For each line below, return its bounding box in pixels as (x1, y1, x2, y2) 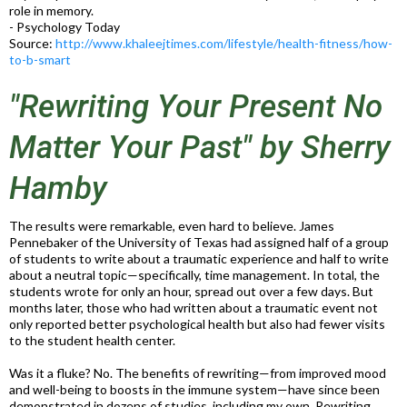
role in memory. (9, 3, 94, 18)
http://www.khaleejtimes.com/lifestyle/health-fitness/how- (55, 35, 392, 51)
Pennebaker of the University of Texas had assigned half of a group (9, 234, 389, 250)
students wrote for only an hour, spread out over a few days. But (9, 283, 373, 299)
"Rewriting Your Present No (9, 88, 382, 125)
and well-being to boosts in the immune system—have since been (9, 382, 380, 397)
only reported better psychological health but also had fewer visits (9, 316, 385, 332)
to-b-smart (9, 52, 71, 67)
